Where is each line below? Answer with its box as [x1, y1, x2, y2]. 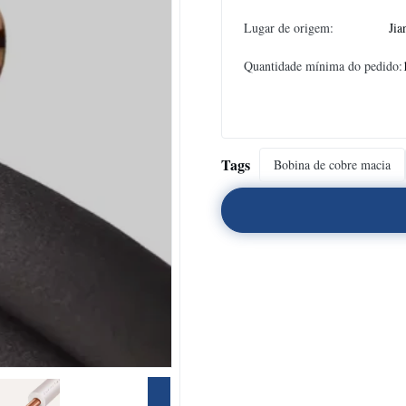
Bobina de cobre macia [274, 156, 391, 173]
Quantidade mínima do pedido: [244, 57, 402, 74]
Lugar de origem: [244, 19, 333, 36]
